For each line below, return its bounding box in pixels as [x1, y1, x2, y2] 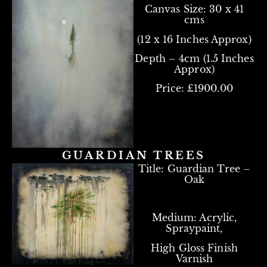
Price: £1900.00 [156, 82, 233, 95]
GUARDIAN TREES [61, 148, 206, 162]
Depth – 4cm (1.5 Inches [135, 52, 254, 65]
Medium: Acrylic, [151, 212, 237, 224]
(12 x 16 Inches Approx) [137, 33, 252, 45]
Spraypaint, [166, 222, 223, 235]
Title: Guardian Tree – [138, 162, 251, 175]
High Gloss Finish [151, 241, 238, 254]
